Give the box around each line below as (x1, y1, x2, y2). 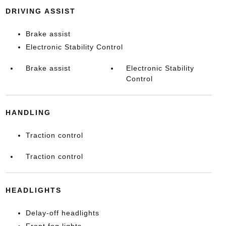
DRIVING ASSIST (5, 7, 76, 15)
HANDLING (5, 108, 51, 117)
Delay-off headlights (25, 209, 99, 217)
